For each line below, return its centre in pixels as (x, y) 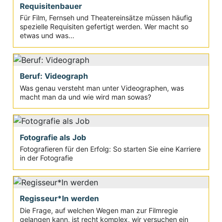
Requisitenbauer (51, 6)
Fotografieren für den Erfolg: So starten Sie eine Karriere (110, 149)
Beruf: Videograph (54, 76)
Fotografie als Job (53, 137)
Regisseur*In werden (59, 199)
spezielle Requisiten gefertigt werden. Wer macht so (104, 27)
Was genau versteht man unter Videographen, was (102, 88)
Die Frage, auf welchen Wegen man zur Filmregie (99, 210)
